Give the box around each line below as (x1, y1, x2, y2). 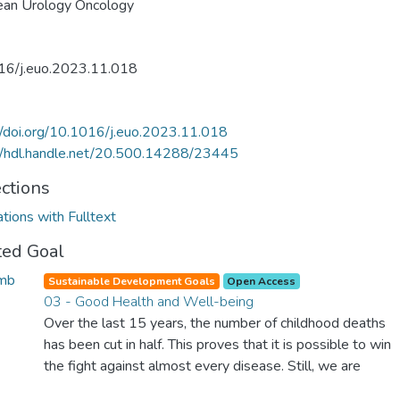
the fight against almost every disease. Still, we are (44, 356, 361, 376)
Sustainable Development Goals (47, 274, 215, 288)
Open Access (227, 274, 296, 288)
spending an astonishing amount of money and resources (44, 378, 393, 397)
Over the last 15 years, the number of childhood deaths (44, 313, 386, 333)
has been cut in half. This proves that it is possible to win (44, 335, 391, 354)
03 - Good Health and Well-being (44, 292, 254, 312)
